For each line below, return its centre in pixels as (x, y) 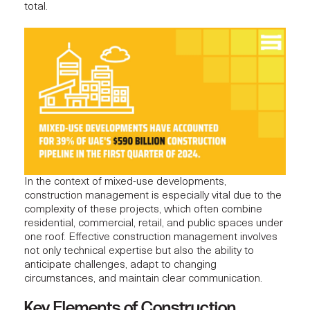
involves (257, 237)
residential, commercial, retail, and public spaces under (154, 223)
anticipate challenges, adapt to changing (120, 265)
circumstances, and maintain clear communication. (143, 279)
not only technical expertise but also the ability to (139, 251)
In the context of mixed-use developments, (125, 182)
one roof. (46, 237)
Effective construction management (153, 237)
